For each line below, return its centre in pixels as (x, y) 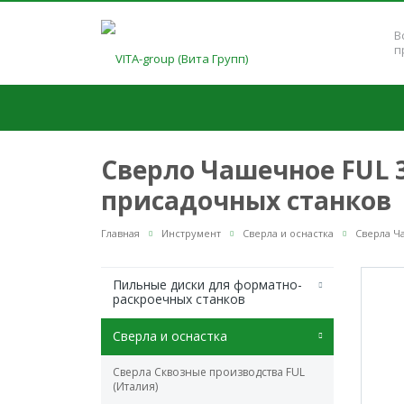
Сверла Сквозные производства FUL (209, 372)
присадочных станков (246, 200)
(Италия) (135, 387)
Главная (120, 233)
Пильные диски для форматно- (207, 285)
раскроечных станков (179, 299)
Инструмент (191, 233)
